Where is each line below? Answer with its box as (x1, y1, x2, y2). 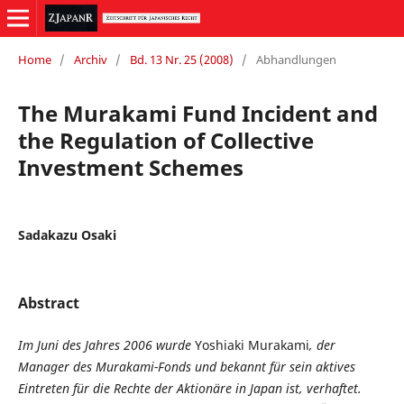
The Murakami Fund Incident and (17, 97, 378, 128)
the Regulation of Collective (17, 124, 314, 155)
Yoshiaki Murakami (194, 335, 309, 353)
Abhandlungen (255, 50, 336, 68)
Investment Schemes (17, 151, 243, 182)
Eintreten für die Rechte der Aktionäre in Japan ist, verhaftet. (17, 379, 362, 397)
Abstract (17, 292, 79, 313)
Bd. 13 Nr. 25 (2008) (129, 50, 234, 68)
